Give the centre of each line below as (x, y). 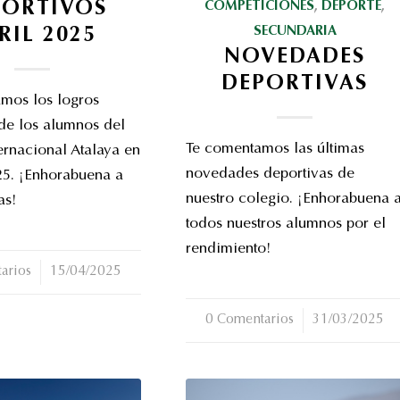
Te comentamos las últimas (275, 149)
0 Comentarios (250, 320)
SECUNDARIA (295, 31)
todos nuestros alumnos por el (285, 224)
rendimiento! (228, 249)
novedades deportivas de (270, 174)
